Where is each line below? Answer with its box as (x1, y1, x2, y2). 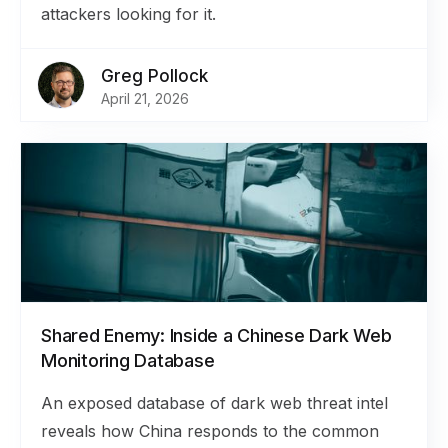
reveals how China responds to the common (41, 421, 379, 441)
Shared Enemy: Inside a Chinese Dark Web (41, 325, 392, 346)
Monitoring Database (41, 350, 215, 371)
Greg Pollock (101, 66, 208, 86)
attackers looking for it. (41, 4, 216, 24)
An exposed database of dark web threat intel (41, 393, 388, 413)
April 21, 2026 (101, 90, 189, 107)
